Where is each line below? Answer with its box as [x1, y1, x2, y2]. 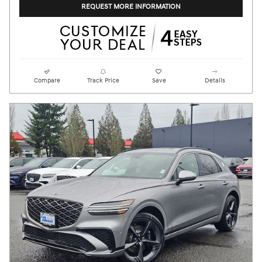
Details [204, 77, 225, 85]
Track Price [87, 77, 119, 85]
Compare [34, 77, 61, 85]
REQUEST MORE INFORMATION [81, 2, 181, 11]
